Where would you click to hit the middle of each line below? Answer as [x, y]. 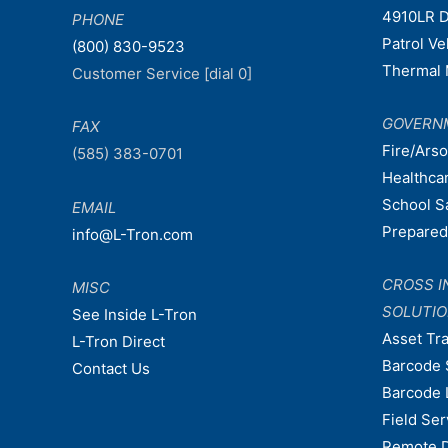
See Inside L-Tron [134, 314]
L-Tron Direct [118, 341]
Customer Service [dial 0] [162, 74]
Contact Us [111, 368]
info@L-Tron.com [132, 234]
